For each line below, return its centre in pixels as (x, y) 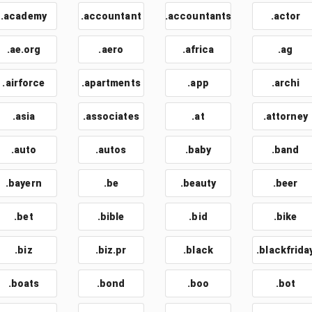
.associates (111, 116)
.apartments (111, 83)
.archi (286, 83)
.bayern (24, 183)
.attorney (285, 116)
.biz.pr (111, 250)
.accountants (198, 16)
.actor (286, 16)
